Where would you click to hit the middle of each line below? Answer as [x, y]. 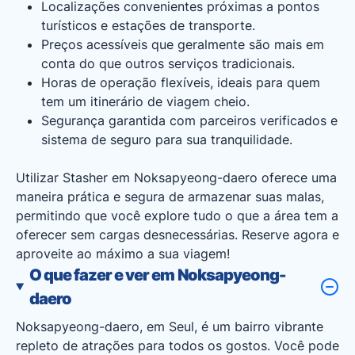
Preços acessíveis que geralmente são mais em [183, 44]
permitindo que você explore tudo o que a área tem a [177, 216]
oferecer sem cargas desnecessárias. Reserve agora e [177, 235]
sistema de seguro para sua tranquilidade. [167, 139]
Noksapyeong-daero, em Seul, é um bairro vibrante [170, 326]
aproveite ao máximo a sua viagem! [123, 254]
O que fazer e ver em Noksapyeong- [157, 275]
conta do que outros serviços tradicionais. [168, 63]
